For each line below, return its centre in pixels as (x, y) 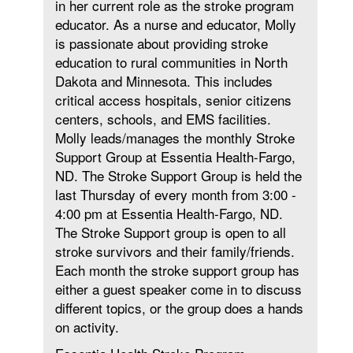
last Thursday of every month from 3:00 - (176, 194)
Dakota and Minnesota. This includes (164, 81)
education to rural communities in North (171, 62)
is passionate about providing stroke (162, 43)
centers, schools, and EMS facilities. (163, 119)
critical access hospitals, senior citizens (173, 100)
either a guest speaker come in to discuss (178, 289)
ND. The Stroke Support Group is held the (178, 175)
